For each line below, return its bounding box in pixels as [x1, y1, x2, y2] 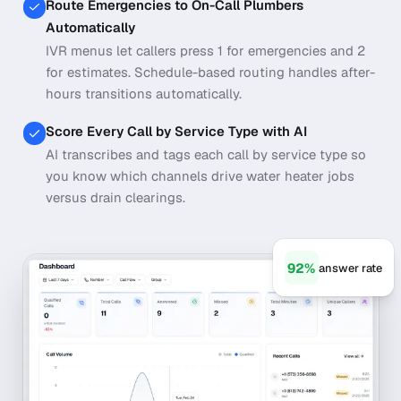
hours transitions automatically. [46, 85, 242, 103]
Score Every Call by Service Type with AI [46, 123, 307, 141]
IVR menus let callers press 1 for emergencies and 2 [46, 42, 365, 60]
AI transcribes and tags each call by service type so [46, 146, 366, 164]
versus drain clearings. [46, 189, 185, 207]
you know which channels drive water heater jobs [46, 167, 354, 185]
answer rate [318, 260, 382, 276]
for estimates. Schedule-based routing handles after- [46, 64, 375, 81]
